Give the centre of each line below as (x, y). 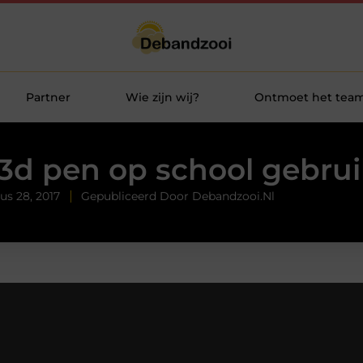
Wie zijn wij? (162, 97)
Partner (48, 97)
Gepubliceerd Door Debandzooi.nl (178, 196)
